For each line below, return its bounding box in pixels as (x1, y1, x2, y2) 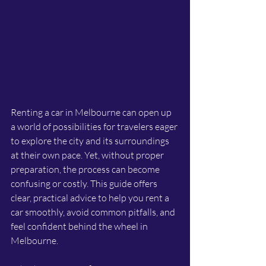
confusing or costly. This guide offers (11, 178, 159, 190)
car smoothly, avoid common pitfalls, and (11, 206, 177, 218)
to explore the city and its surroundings (11, 135, 171, 147)
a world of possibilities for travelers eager (11, 121, 179, 133)
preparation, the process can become (11, 163, 161, 176)
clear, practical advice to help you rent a (11, 192, 171, 204)
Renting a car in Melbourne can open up (11, 106, 173, 119)
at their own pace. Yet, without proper (11, 149, 166, 161)
